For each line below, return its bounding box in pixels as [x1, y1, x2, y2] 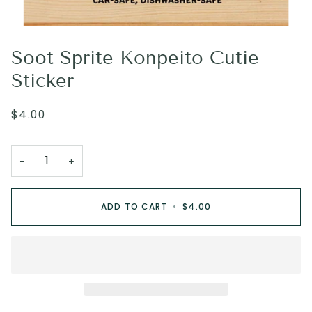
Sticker [11, 70, 74, 93]
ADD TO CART [101, 201, 168, 213]
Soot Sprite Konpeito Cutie [11, 47, 259, 70]
